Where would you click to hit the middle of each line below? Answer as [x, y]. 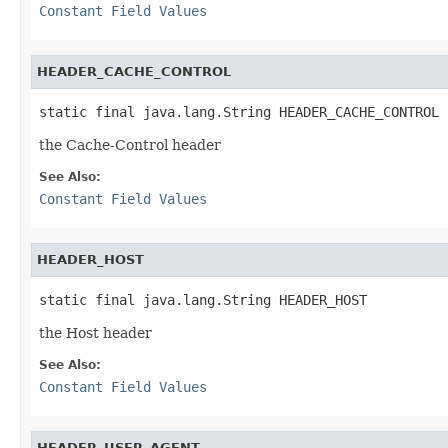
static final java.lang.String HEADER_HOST [203, 299]
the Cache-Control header [130, 144]
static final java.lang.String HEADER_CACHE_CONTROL [239, 111]
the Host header [95, 332]
